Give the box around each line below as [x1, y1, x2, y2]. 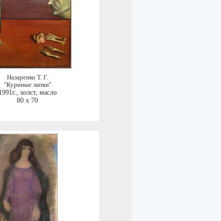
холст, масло [20, 89, 57, 97]
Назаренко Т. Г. [6, 74, 48, 81]
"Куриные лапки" [3, 81, 51, 89]
